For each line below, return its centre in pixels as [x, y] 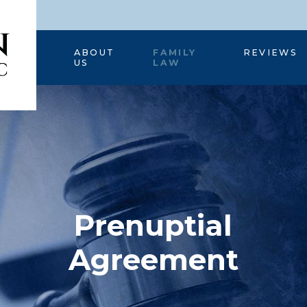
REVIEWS [270, 52]
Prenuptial [153, 225]
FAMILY [175, 52]
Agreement [153, 259]
